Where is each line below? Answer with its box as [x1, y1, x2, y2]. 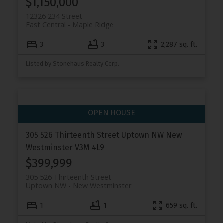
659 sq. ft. [166, 201, 198, 210]
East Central [25, 19, 66, 29]
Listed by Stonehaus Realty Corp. [25, 60, 119, 68]
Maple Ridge [72, 19, 113, 29]
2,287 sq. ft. [161, 40, 198, 49]
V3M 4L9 [74, 143, 104, 153]
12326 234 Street [25, 11, 82, 21]
